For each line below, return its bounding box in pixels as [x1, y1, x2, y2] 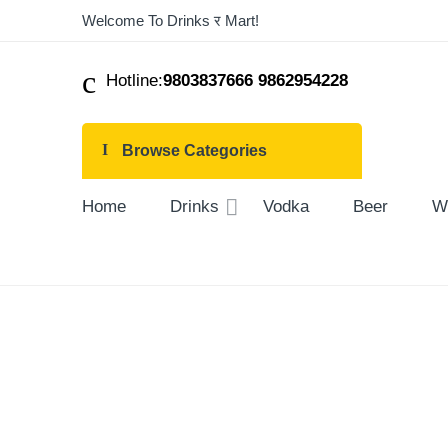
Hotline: [96, 71, 163, 90]
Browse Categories [118, 142, 267, 160]
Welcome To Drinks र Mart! [82, 13, 259, 29]
